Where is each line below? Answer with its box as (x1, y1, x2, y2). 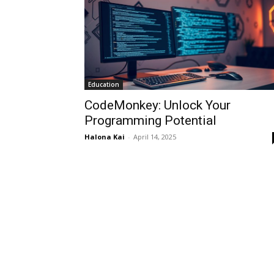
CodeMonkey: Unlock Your (84, 98, 231, 113)
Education (88, 80, 119, 89)
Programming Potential (84, 113, 217, 128)
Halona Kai (84, 132, 125, 141)
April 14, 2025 (133, 132, 176, 141)
